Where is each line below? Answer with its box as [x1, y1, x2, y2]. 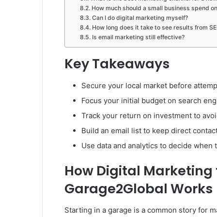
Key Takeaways [64, 55, 170, 73]
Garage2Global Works [64, 179, 213, 198]
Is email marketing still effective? [92, 33, 185, 41]
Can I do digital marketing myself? [92, 14, 188, 22]
